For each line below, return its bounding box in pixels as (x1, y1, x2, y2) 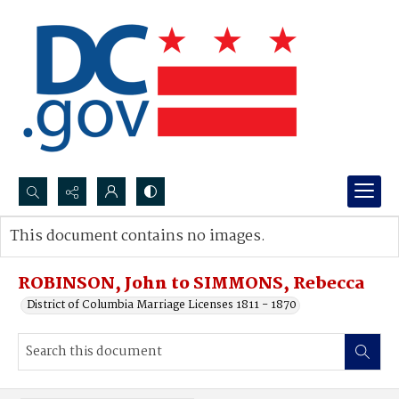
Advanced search (28, 245, 119, 264)
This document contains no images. (10, 224, 265, 248)
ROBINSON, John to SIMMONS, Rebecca (18, 271, 365, 297)
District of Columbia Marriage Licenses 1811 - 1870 (27, 296, 297, 314)
